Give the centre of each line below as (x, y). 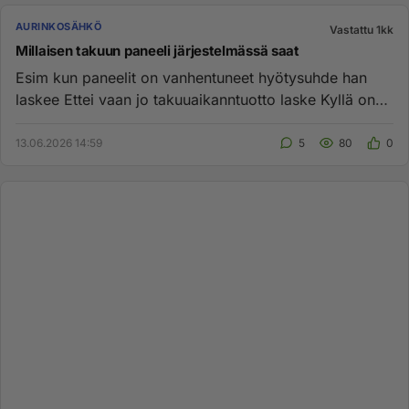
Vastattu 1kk (362, 30)
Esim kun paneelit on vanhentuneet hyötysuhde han (191, 78)
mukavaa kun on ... (81, 121)
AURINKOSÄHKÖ (59, 26)
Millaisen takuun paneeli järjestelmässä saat (157, 51)
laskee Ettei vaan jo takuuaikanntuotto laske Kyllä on (40, 100)
